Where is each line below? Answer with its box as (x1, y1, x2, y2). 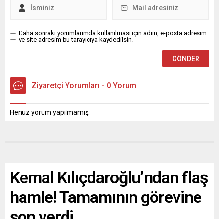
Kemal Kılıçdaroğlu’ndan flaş (10, 168, 208, 187)
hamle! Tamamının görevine (10, 187, 201, 207)
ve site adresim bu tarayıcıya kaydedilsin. (19, 36, 133, 43)
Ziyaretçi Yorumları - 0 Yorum (31, 81, 136, 90)
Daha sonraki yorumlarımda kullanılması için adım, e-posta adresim (19, 29, 207, 37)
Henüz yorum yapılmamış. (10, 109, 90, 116)
